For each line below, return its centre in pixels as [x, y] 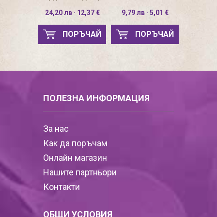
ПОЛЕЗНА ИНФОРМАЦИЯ [96, 98]
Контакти [62, 187]
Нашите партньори [80, 172]
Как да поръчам [75, 143]
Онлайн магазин [75, 158]
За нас [56, 129]
